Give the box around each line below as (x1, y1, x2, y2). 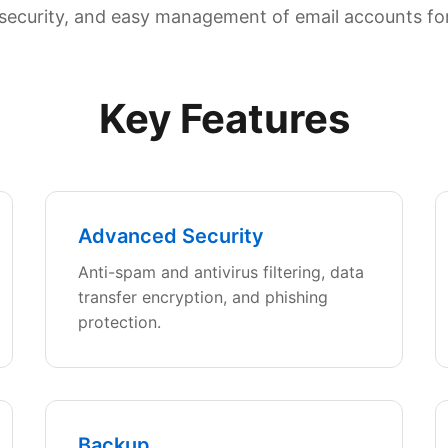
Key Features (98, 94, 350, 143)
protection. (78, 312, 162, 332)
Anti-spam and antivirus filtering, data (78, 262, 365, 282)
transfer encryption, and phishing (78, 287, 329, 307)
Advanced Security (78, 224, 265, 248)
